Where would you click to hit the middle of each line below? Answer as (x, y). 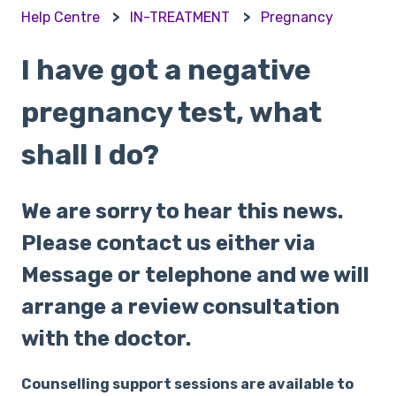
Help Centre (61, 17)
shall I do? (90, 154)
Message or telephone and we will (195, 275)
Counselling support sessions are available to (187, 384)
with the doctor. (106, 339)
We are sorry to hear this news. (182, 212)
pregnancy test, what (171, 112)
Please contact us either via (168, 244)
